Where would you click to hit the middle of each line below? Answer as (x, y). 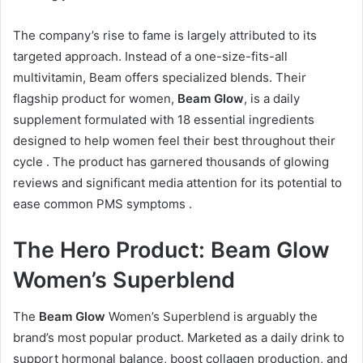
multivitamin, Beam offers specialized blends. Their (160, 78)
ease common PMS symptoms (101, 204)
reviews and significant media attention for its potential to (177, 183)
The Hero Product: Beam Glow (171, 250)
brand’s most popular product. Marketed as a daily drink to (179, 337)
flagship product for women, (95, 99)
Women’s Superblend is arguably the (211, 316)
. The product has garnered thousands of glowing (188, 162)
